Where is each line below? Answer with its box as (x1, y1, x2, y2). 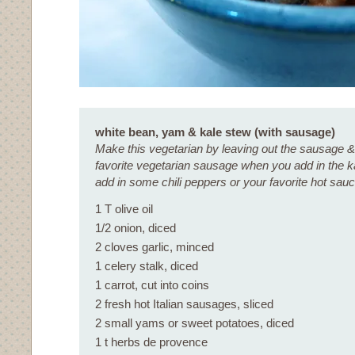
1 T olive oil (95, 202, 153, 216)
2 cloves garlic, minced (95, 240, 214, 254)
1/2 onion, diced (95, 221, 176, 235)
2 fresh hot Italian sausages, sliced (95, 297, 273, 311)
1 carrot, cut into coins (95, 278, 209, 292)
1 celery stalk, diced (95, 259, 198, 273)
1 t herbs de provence (95, 335, 208, 349)
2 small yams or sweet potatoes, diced (95, 316, 294, 330)
